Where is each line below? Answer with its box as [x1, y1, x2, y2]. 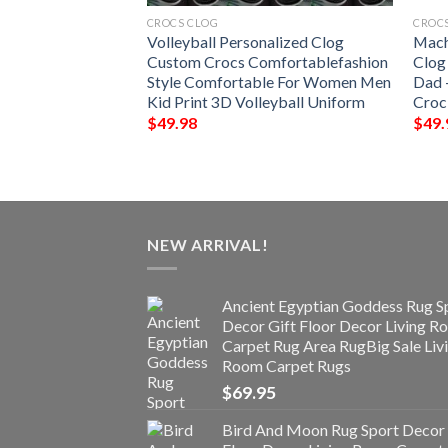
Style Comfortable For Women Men [146, 71, 391, 91]
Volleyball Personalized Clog [146, 31, 344, 51]
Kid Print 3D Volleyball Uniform [146, 91, 365, 111]
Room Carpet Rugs [222, 356, 351, 376]
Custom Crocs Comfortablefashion [146, 51, 388, 71]
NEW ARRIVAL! [147, 234, 269, 254]
